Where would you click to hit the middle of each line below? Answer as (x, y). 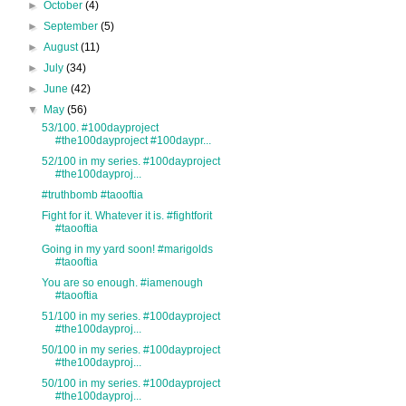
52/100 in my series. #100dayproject (130, 162)
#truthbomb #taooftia (92, 195)
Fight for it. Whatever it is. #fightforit (126, 216)
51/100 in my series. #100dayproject (130, 317)
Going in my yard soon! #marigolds (127, 250)
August (63, 48)
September (72, 27)
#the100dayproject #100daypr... (133, 141)
